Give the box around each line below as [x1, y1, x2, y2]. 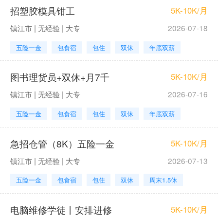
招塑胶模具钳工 [10, 3, 75, 17]
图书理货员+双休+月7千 [10, 70, 109, 84]
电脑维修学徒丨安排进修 [10, 203, 112, 217]
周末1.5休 [149, 175, 178, 185]
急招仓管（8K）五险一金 [10, 136, 114, 150]
